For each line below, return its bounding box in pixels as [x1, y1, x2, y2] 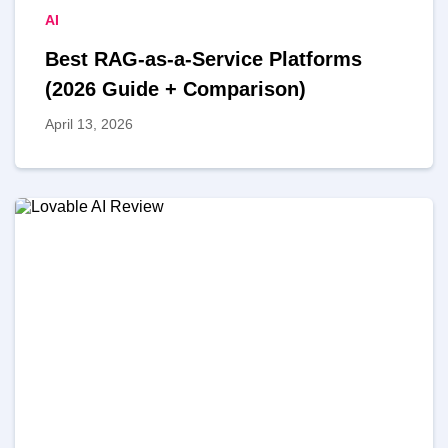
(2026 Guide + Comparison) [45, 78, 306, 101]
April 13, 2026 [45, 116, 133, 133]
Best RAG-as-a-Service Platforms [45, 48, 362, 71]
